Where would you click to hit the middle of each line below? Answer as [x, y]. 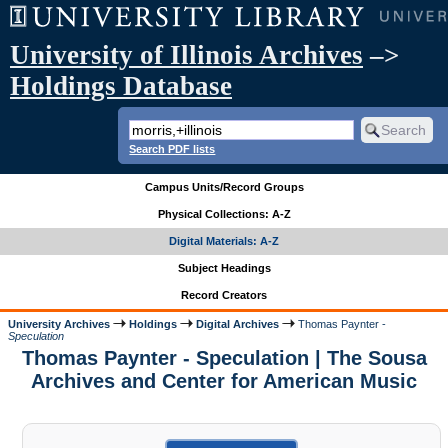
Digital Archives [238, 323]
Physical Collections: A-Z [224, 214]
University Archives [59, 323]
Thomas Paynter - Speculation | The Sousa [224, 358]
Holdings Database [121, 86]
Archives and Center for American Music [224, 381]
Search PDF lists [172, 148]
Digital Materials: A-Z [224, 241]
